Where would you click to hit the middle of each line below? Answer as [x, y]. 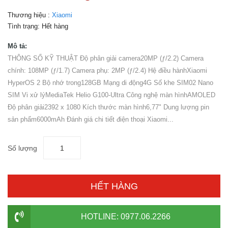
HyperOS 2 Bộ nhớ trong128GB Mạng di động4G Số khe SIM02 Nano [110, 83]
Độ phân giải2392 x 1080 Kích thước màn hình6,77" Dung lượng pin [108, 107]
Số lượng [22, 148]
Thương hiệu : [30, 15]
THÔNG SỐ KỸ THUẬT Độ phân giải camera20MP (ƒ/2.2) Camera [106, 58]
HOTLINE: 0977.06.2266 [125, 217]
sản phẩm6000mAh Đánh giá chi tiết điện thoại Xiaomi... [91, 119]
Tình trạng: [25, 26]
